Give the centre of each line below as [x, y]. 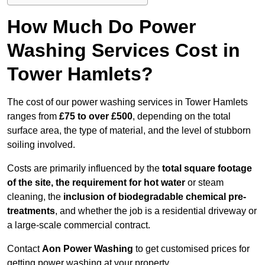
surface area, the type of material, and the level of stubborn [129, 131]
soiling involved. [41, 145]
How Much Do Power [101, 27]
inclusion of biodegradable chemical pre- [155, 197]
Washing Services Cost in [124, 51]
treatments [31, 211]
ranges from [33, 117]
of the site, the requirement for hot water [96, 183]
